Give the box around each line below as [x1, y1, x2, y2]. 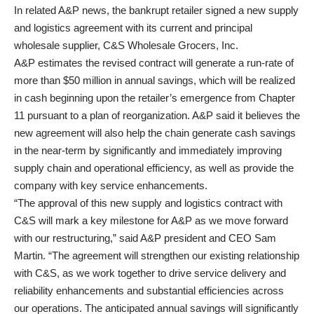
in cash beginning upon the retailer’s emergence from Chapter [14, 92, 295, 104]
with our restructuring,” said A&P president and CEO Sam [14, 232, 276, 244]
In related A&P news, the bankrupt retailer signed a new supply [14, 4, 299, 16]
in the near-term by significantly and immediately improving [14, 144, 282, 156]
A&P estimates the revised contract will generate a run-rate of [14, 57, 294, 69]
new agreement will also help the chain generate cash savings [14, 127, 296, 139]
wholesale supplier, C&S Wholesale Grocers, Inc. [14, 39, 238, 51]
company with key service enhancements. [14, 179, 207, 191]
